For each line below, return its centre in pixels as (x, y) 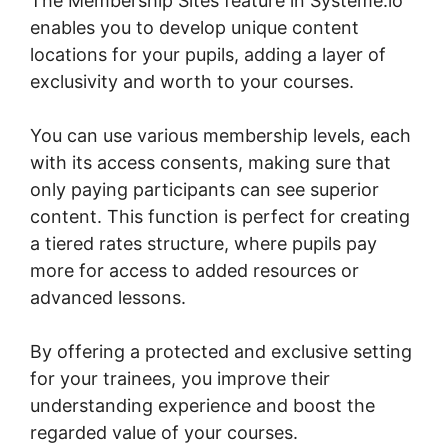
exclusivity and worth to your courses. (192, 81)
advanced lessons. (108, 297)
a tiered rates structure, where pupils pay (203, 243)
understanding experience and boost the (202, 405)
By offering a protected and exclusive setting (221, 351)
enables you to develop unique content (194, 27)
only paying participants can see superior (204, 189)
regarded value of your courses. (164, 432)
